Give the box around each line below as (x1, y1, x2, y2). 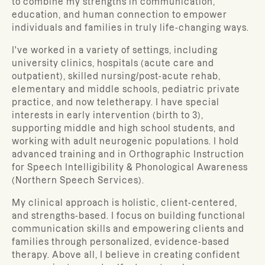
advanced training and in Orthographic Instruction (12, 150, 244, 159)
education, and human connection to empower (12, 10, 227, 20)
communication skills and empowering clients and (12, 224, 244, 234)
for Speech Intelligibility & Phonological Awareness (12, 163, 248, 172)
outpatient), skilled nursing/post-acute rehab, (12, 72, 221, 81)
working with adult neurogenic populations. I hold (12, 137, 239, 146)
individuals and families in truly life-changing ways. (12, 23, 249, 33)
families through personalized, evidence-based (12, 237, 230, 247)
